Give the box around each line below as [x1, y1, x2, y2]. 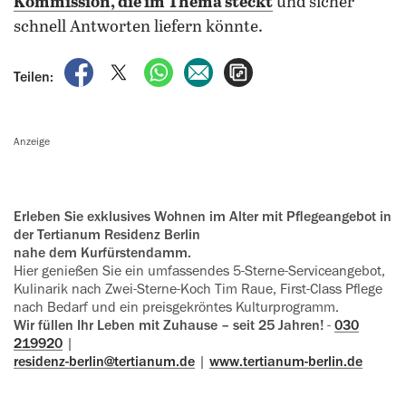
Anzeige [20, 136, 50, 147]
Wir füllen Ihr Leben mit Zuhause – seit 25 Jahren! [14, 318, 324, 333]
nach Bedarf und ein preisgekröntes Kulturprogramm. [14, 300, 339, 314]
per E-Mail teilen [217, 60, 317, 74]
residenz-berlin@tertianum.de [14, 354, 195, 369]
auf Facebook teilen [97, 60, 219, 74]
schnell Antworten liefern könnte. [14, 18, 263, 36]
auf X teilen [137, 60, 208, 74]
